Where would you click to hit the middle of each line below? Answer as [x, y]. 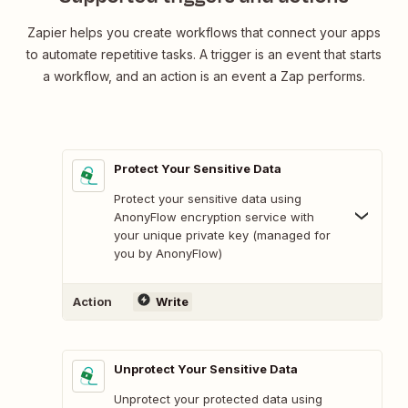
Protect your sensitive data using [208, 198]
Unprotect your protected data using [218, 398]
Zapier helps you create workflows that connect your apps [204, 32]
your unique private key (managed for [222, 235]
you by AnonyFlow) [168, 253]
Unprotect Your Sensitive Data [206, 368]
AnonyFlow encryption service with [214, 216]
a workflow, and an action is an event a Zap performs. [204, 76]
